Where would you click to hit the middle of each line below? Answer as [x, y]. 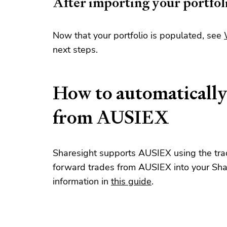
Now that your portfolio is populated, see [138, 35]
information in [82, 181]
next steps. [75, 50]
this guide [131, 181]
